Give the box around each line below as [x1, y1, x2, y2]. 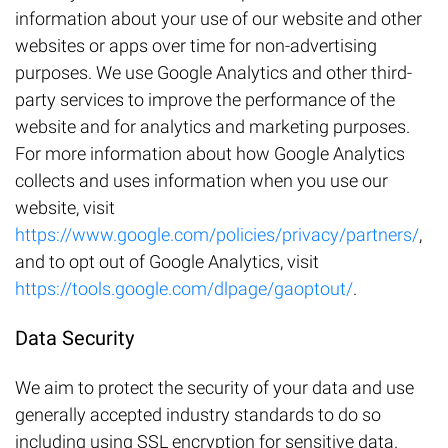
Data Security [15, 326, 134, 351]
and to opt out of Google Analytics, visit [15, 251, 319, 273]
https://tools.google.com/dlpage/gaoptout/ [15, 278, 353, 300]
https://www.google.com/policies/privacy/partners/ [15, 224, 419, 246]
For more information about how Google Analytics [15, 143, 405, 165]
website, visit [15, 197, 115, 219]
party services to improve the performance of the [15, 89, 395, 111]
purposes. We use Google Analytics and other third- [15, 62, 412, 84]
